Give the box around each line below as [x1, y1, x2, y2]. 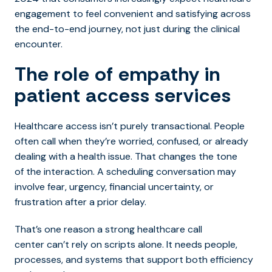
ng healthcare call [124, 222, 202, 236]
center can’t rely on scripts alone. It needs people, [15, 237, 237, 251]
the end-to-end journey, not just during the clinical [15, 22, 240, 35]
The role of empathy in [15, 61, 220, 87]
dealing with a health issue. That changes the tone [15, 149, 237, 163]
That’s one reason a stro [15, 222, 124, 236]
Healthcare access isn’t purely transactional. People [15, 119, 245, 132]
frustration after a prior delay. [15, 195, 149, 208]
